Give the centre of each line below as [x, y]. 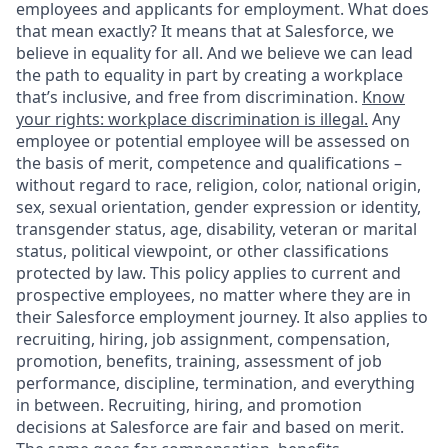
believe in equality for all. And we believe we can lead [214, 53]
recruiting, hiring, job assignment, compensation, [203, 339]
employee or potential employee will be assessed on [213, 141]
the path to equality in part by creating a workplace [209, 75]
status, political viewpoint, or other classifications [202, 251]
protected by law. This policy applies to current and [208, 273]
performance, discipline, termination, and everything [215, 383]
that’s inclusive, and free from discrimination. [189, 97]
